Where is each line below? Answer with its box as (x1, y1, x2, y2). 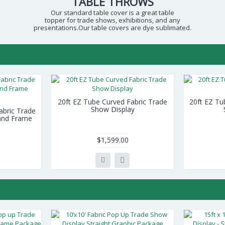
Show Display (90, 104, 135, 114)
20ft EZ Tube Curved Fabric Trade (58, 97, 167, 106)
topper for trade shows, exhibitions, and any (45, 16, 180, 25)
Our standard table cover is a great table (51, 8, 174, 17)
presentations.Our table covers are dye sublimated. (34, 23, 191, 32)
